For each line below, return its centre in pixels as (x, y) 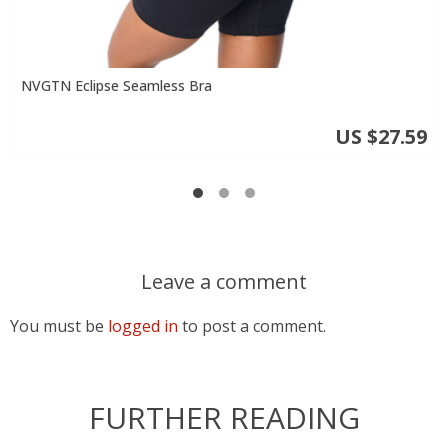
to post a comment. (252, 326)
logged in (143, 326)
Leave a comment (224, 281)
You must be (59, 326)
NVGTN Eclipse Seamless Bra (116, 85)
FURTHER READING (224, 417)
